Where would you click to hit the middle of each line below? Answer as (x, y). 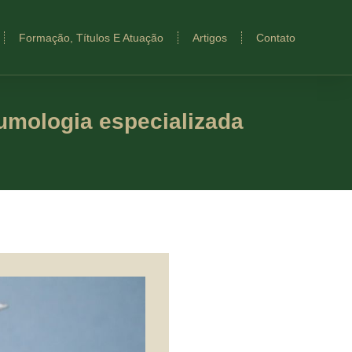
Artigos (210, 37)
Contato (276, 37)
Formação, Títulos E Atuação (91, 37)
